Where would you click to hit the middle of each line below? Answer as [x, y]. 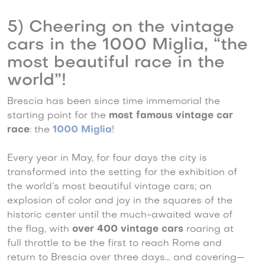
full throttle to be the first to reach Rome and [114, 244]
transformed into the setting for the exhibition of [122, 173]
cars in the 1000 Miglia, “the [127, 46]
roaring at [209, 230]
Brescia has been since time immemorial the [114, 102]
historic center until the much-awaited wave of [120, 216]
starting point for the [58, 116]
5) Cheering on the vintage [121, 28]
